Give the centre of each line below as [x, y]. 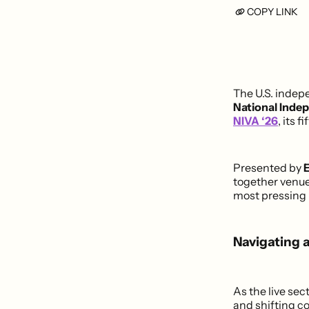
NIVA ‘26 [256, 120]
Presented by [268, 167]
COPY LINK [272, 11]
